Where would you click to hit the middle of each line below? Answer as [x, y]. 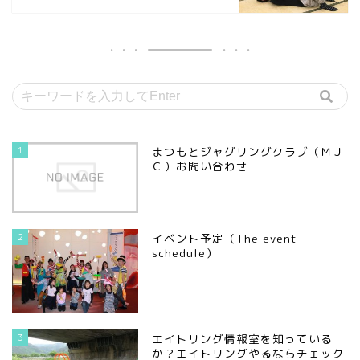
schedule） [185, 253]
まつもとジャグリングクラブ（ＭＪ [249, 151]
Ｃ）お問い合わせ [200, 166]
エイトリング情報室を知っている [243, 338]
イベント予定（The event [225, 239]
